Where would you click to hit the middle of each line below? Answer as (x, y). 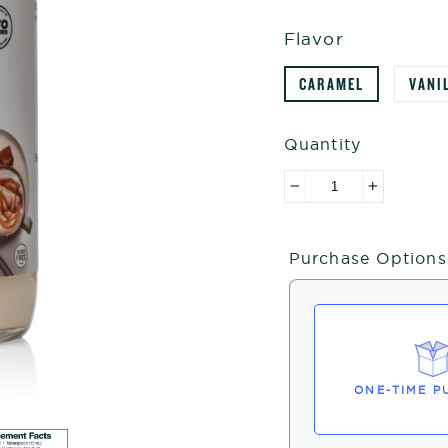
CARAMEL (332, 83)
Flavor (314, 38)
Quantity (322, 143)
